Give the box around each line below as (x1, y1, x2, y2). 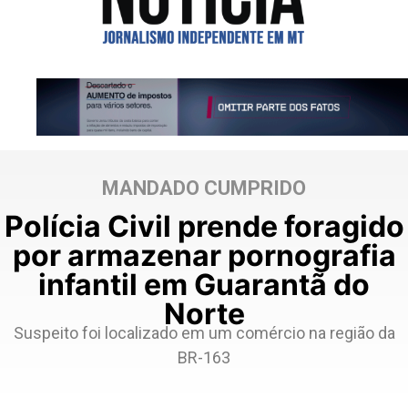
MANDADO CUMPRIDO (102, 177, 306, 200)
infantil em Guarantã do (38, 267, 370, 303)
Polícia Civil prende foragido (4, 209, 404, 245)
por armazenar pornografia (12, 238, 396, 274)
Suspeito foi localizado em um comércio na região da (13, 323, 395, 343)
